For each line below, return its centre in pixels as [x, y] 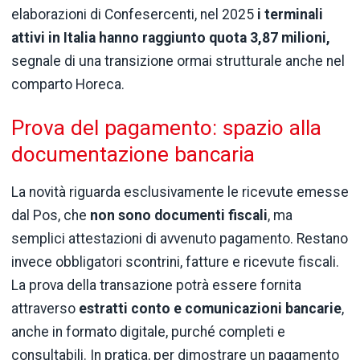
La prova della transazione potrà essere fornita [156, 286]
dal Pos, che [51, 216]
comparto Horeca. [68, 84]
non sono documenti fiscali [179, 216]
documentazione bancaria [133, 155]
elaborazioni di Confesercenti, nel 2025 [134, 14]
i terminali [290, 14]
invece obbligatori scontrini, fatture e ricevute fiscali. [175, 262]
